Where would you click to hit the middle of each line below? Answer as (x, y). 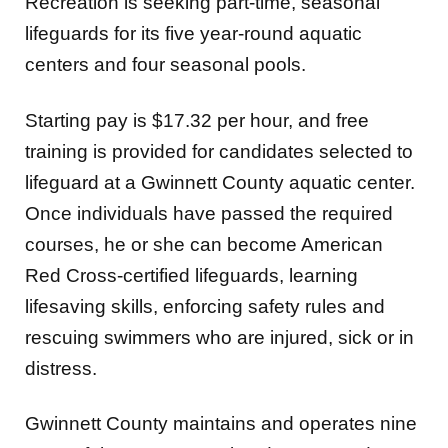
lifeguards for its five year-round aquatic (193, 33)
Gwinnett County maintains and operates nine (221, 424)
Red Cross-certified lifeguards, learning (191, 275)
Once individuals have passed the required (209, 213)
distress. (61, 368)
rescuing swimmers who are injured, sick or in (219, 337)
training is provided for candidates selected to (219, 151)
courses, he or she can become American (204, 244)
